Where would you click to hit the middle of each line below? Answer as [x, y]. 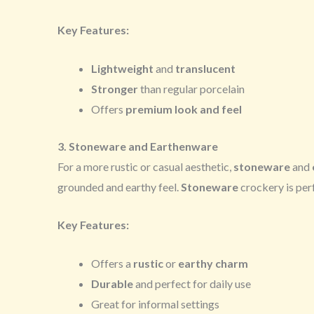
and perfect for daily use [192, 283]
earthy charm [213, 263]
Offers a [112, 263]
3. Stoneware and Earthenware [138, 146]
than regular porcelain [191, 88]
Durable [112, 283]
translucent [205, 68]
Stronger [115, 88]
